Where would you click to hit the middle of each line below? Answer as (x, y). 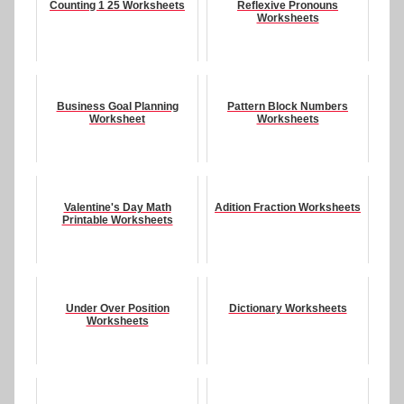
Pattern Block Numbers (288, 107)
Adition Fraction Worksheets (288, 208)
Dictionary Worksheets (288, 309)
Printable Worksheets (117, 220)
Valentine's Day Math (117, 208)
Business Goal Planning (117, 107)
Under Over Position (117, 309)
